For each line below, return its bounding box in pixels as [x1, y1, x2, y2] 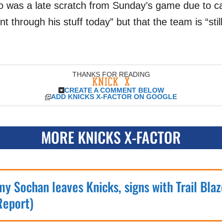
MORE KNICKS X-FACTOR [41, 126, 181, 149]
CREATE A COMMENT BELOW [64, 86, 164, 94]
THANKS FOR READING [72, 70, 150, 79]
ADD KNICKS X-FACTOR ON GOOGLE [51, 93, 177, 101]
